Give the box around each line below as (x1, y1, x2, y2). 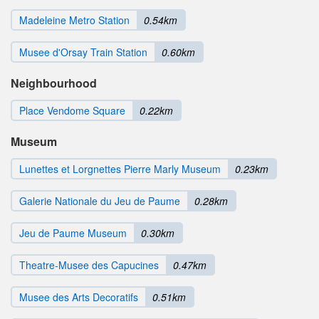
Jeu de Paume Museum (19, 226, 127, 241)
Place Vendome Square (19, 103, 125, 118)
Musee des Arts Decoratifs (19, 290, 138, 305)
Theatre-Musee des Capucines (19, 258, 159, 273)
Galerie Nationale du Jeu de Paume (19, 194, 180, 209)
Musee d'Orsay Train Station (19, 45, 147, 60)
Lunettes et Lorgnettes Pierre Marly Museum (19, 162, 221, 177)
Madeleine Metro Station (19, 13, 130, 28)
